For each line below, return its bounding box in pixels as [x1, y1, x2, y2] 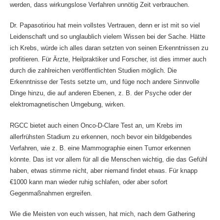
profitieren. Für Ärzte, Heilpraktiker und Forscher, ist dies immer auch [9, 55, 206, 63]
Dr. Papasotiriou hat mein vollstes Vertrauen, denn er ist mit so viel [9, 22, 200, 29]
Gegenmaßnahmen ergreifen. [9, 189, 92, 197]
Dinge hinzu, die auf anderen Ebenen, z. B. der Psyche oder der [9, 89, 192, 97]
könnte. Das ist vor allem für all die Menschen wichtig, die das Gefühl [9, 155, 207, 163]
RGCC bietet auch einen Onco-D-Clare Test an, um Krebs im [9, 121, 182, 129]
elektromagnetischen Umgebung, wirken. [9, 101, 125, 109]
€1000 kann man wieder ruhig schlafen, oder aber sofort [9, 178, 167, 186]
